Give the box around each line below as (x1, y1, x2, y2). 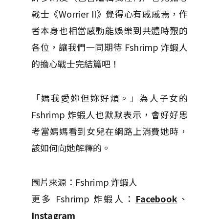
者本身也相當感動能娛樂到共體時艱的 (31, 24, 188, 37)
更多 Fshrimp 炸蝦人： (31, 192, 135, 205)
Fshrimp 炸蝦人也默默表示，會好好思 (31, 108, 188, 121)
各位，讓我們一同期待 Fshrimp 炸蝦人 (31, 41, 188, 54)
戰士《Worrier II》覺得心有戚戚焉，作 (31, 7, 188, 21)
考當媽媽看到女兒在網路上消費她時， (31, 125, 188, 138)
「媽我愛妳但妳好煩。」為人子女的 (31, 91, 188, 105)
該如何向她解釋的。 (31, 141, 110, 154)
